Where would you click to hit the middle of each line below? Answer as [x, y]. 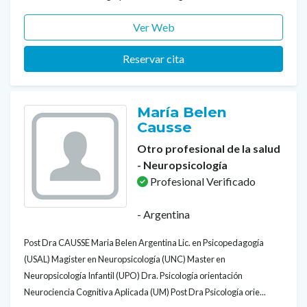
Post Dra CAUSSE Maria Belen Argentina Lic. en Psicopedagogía [144, 242]
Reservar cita [153, 58]
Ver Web [153, 27]
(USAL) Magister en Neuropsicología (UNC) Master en [125, 259]
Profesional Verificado [202, 181]
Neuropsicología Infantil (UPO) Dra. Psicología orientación [133, 275]
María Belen [182, 112]
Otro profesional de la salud [209, 148]
